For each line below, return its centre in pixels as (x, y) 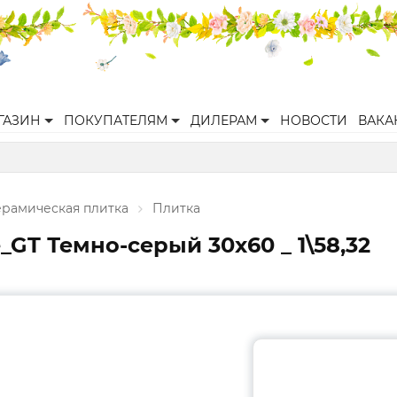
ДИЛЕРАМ (224, 121)
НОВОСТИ (314, 121)
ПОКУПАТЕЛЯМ (116, 121)
